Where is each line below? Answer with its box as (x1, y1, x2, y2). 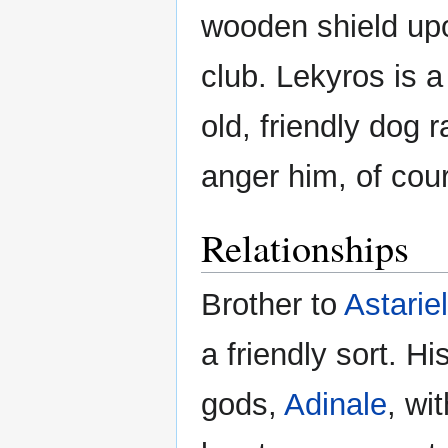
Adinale (284, 386, 387, 422)
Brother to (201, 286, 344, 322)
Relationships (201, 221, 409, 273)
